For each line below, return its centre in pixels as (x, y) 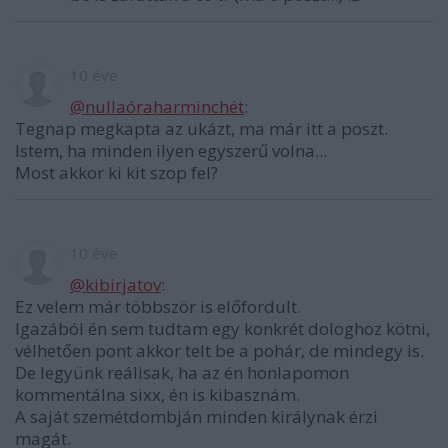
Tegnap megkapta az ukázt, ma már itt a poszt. (201, 129)
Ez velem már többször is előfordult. (158, 307)
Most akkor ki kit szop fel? (116, 173)
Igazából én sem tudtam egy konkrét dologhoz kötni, (222, 329)
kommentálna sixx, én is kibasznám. (157, 395)
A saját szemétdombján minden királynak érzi (196, 417)
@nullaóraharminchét (157, 107)
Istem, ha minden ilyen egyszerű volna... (171, 151)
